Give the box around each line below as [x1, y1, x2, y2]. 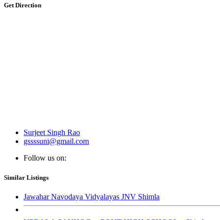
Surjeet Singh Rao [24, 128, 80, 137]
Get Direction [4, 1, 41, 9]
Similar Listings [4, 173, 49, 181]
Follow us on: [24, 154, 66, 163]
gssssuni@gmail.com [24, 137, 89, 146]
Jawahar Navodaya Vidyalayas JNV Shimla [24, 192, 160, 201]
